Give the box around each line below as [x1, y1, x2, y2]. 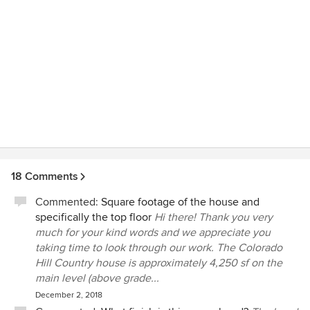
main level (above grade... [35, 271, 159, 285]
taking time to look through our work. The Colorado [35, 241, 282, 255]
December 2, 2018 [35, 290, 102, 300]
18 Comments [11, 170, 78, 183]
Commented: [35, 195, 101, 209]
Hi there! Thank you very [154, 210, 273, 224]
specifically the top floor [35, 210, 152, 224]
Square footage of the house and [101, 195, 259, 209]
